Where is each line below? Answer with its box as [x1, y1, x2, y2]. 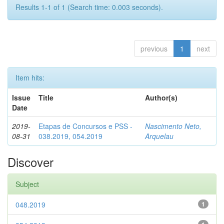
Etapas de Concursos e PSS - [38, 121, 132, 131]
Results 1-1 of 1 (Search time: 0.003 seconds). [15, 2, 163, 12]
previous [140, 43, 167, 53]
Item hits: [15, 72, 44, 82]
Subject [15, 179, 39, 189]
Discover [7, 153, 53, 170]
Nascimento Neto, [145, 121, 201, 131]
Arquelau [145, 131, 173, 141]
